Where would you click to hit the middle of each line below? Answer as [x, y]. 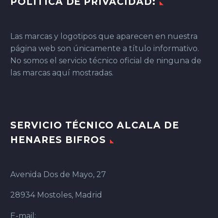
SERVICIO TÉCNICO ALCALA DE [95, 125]
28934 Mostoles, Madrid [56, 195]
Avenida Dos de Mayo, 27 [58, 174]
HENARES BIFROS [58, 140]
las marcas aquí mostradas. [62, 73]
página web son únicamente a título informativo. [105, 48]
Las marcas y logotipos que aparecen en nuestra [104, 36]
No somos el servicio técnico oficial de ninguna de [106, 60]
